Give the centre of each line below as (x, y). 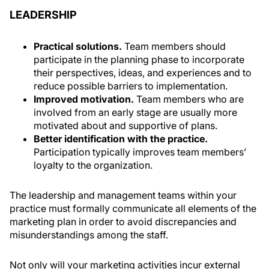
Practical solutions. (79, 46)
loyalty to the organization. (93, 165)
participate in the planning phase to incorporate (139, 59)
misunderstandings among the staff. (89, 235)
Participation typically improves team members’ (140, 152)
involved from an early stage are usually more (135, 112)
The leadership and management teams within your (123, 195)
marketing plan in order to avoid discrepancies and (123, 222)
